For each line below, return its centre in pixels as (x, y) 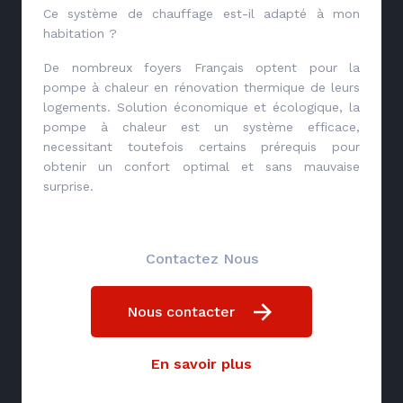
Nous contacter (181, 311)
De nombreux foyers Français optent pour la (201, 67)
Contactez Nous (201, 258)
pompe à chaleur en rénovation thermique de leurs (201, 87)
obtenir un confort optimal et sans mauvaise (201, 166)
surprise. (68, 186)
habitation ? (80, 33)
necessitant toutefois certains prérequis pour (201, 146)
